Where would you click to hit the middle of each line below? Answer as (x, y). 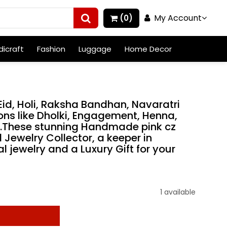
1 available (178, 192)
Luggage (95, 49)
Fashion (51, 49)
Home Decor (148, 49)
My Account (176, 18)
